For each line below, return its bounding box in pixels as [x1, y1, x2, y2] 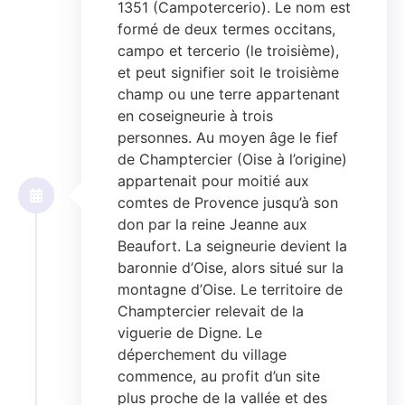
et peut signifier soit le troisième [118, 63, 339, 82]
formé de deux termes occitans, [118, 20, 335, 39]
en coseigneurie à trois [118, 107, 273, 126]
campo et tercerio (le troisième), [118, 42, 339, 61]
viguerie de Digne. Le [118, 324, 262, 343]
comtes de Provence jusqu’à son [118, 193, 338, 212]
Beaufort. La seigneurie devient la [118, 237, 347, 256]
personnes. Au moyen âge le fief [118, 128, 338, 147]
